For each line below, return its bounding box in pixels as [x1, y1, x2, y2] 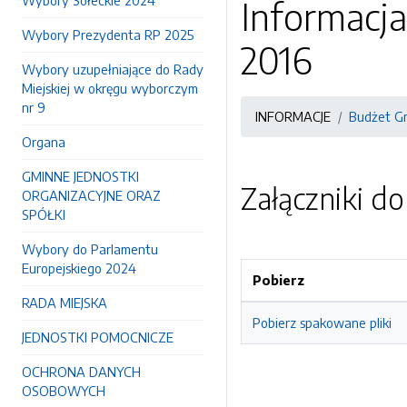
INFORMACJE [255, 108, 331, 124]
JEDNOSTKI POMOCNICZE [22, 329, 174, 345]
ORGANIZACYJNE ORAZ [22, 187, 161, 203]
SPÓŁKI [22, 206, 65, 223]
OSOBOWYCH [22, 382, 105, 399]
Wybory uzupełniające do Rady [22, 61, 203, 77]
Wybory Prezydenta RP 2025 [22, 26, 194, 43]
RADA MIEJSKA [22, 294, 107, 311]
